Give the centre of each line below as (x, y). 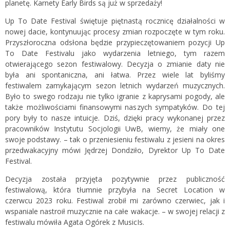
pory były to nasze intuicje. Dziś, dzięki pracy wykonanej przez (115, 118)
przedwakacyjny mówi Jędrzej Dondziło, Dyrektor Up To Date (115, 150)
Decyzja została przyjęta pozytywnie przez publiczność (115, 179)
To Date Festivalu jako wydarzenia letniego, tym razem (115, 53)
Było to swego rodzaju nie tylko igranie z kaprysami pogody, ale (115, 96)
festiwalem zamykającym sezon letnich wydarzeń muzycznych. (115, 85)
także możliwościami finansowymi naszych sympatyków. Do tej (115, 107)
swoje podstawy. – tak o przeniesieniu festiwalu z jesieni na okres (115, 139)
